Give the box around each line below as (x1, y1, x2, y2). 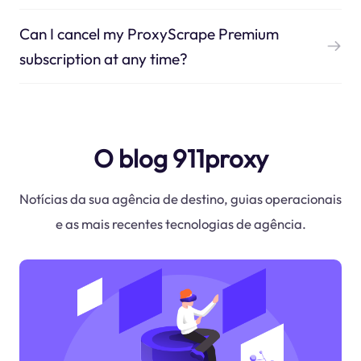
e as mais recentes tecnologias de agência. (55, 215, 306, 233)
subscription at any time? (19, 48, 188, 68)
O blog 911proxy (93, 142, 268, 174)
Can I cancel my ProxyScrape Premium (19, 23, 279, 44)
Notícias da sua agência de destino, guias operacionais (19, 190, 342, 208)
